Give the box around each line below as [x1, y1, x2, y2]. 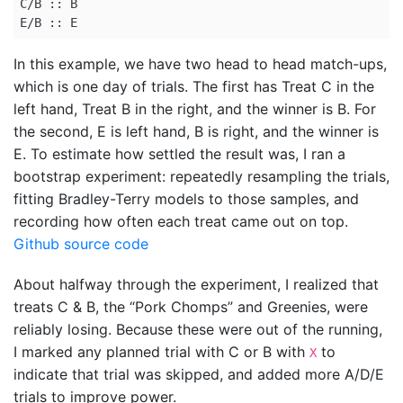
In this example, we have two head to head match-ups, [13, 54, 387, 73]
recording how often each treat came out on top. [13, 211, 348, 230]
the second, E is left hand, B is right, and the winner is [13, 121, 379, 140]
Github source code [13, 234, 148, 253]
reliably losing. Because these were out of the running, [13, 319, 382, 338]
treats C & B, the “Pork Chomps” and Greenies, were [13, 297, 368, 316]
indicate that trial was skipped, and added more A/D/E [13, 364, 384, 383]
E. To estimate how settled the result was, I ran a [13, 144, 345, 163]
